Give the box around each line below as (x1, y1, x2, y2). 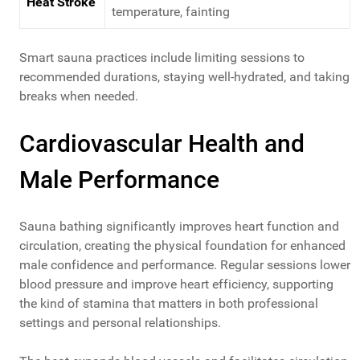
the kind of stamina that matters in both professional (19, 296, 318, 312)
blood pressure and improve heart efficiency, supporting (19, 276, 333, 292)
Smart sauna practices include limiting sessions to (19, 50, 305, 66)
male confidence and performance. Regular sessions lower (19, 257, 350, 273)
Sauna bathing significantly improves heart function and (19, 219, 339, 235)
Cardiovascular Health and (19, 129, 305, 158)
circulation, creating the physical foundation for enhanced (19, 238, 346, 254)
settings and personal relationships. (19, 315, 221, 331)
